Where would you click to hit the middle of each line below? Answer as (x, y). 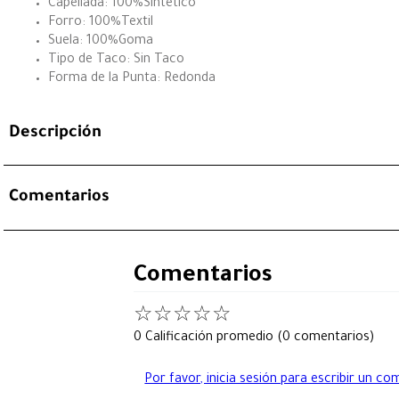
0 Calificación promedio (204, 338)
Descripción (55, 134)
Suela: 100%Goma (101, 41)
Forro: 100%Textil (101, 23)
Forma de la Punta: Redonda (132, 79)
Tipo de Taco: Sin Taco (116, 60)
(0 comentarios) (326, 338)
